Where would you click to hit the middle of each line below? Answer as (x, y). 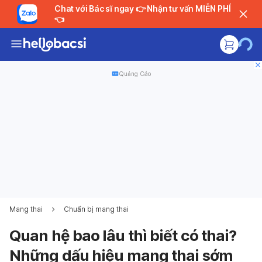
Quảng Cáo (135, 74)
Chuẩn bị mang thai (96, 209)
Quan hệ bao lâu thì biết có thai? (123, 235)
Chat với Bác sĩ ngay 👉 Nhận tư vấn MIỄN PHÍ (95, 8)
